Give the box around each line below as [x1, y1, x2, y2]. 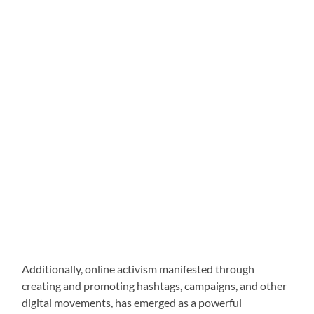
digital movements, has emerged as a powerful [22, 296, 243, 310]
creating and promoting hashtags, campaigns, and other [22, 279, 287, 293]
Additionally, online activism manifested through [22, 262, 255, 276]
